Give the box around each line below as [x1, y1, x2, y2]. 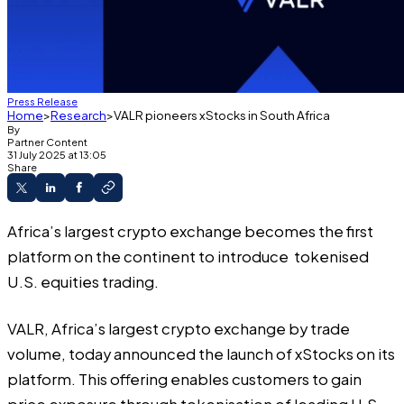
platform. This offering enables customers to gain [7, 370, 362, 390]
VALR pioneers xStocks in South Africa [114, 107, 330, 123]
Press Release [7, 95, 78, 107]
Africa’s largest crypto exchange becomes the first [7, 221, 373, 241]
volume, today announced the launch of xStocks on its [7, 344, 395, 364]
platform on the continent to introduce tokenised [7, 246, 369, 266]
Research [50, 107, 106, 123]
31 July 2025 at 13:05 [7, 148, 106, 161]
